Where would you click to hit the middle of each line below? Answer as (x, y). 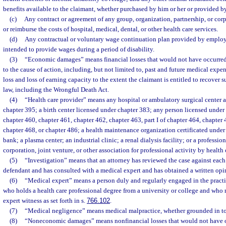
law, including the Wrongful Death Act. (56, 90)
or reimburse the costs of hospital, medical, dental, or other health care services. (110, 29)
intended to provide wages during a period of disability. (79, 49)
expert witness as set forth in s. (45, 201)
